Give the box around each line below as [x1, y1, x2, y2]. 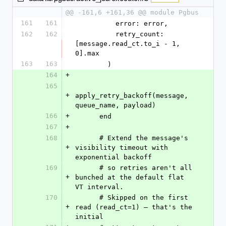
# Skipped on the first [75, 194, 99, 201]
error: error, [116, 20, 168, 27]
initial [75, 213, 103, 220]
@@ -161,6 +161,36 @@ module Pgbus [66, 9, 199, 16]
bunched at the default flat [75, 174, 184, 181]
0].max [75, 49, 99, 57]
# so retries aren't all [75, 164, 99, 172]
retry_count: [75, 30, 116, 38]
